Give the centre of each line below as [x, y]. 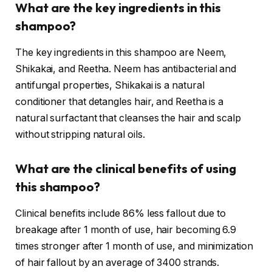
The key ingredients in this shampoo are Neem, [121, 53]
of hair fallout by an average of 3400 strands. [117, 263]
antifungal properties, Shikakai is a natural [110, 86]
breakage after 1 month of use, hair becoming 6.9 [126, 230]
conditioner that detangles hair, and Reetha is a [120, 102]
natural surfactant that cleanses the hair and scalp [128, 118]
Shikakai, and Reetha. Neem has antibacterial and [126, 69]
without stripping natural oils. [80, 135]
